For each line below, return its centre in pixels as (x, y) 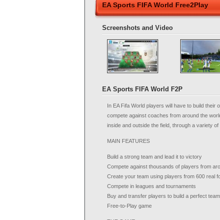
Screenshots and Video (137, 28)
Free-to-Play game (129, 206)
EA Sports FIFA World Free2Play (155, 5)
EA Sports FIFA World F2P (142, 89)
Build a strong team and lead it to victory (154, 157)
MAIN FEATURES (128, 141)
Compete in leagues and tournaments (151, 186)
